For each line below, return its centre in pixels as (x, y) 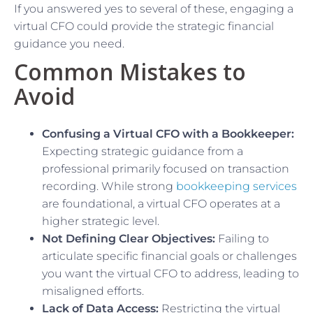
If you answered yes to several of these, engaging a (154, 8)
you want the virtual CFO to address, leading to (170, 273)
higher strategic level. (101, 221)
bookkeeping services (236, 186)
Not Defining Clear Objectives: (129, 238)
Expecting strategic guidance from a (143, 151)
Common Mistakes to (130, 71)
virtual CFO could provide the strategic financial (144, 26)
